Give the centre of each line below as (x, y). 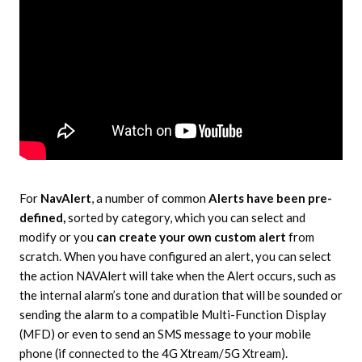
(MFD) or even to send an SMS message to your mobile (165, 333)
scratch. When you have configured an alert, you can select (175, 256)
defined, (42, 217)
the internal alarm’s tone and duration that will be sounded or (181, 295)
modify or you (57, 236)
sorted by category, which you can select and (185, 217)
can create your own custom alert (191, 236)
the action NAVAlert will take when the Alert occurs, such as (177, 275)
